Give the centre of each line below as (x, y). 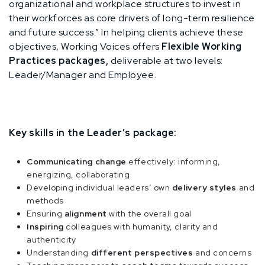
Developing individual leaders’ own (98, 187)
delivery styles (204, 187)
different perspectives (143, 252)
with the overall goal (150, 213)
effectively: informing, (174, 161)
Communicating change (78, 161)
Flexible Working (202, 46)
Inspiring (46, 226)
